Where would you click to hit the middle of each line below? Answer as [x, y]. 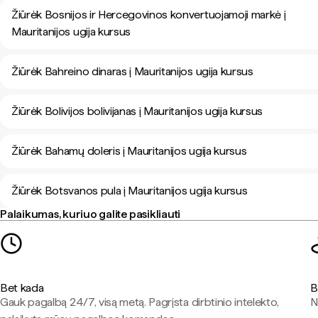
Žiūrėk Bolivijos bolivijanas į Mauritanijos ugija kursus [137, 111]
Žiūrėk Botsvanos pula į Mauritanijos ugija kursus [130, 191]
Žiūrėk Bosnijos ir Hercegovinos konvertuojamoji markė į [149, 15]
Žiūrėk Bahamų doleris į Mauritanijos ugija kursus [129, 151]
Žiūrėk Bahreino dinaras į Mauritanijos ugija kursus [132, 71]
